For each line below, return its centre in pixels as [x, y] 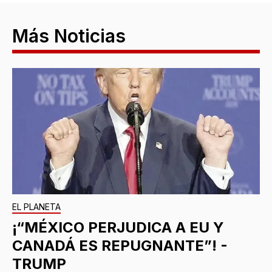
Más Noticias [69, 36]
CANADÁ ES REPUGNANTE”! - [120, 246]
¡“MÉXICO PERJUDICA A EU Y [118, 228]
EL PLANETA [36, 207]
